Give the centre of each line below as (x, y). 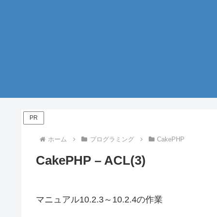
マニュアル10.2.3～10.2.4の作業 (99, 199)
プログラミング (112, 139)
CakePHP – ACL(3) (91, 160)
